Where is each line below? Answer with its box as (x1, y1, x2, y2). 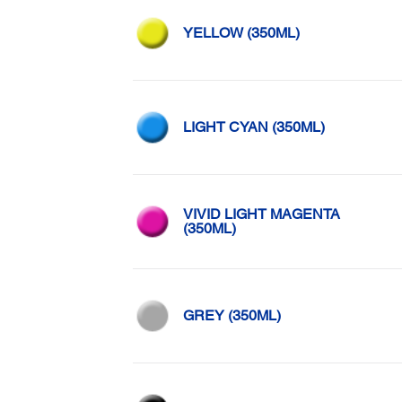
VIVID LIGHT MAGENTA (182, 205, 340, 223)
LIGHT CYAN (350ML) (182, 118, 325, 135)
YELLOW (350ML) (182, 24, 300, 41)
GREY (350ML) (182, 307, 281, 324)
